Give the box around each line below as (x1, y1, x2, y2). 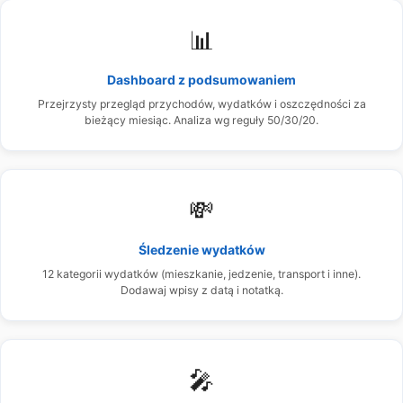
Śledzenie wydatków (138, 241, 265, 257)
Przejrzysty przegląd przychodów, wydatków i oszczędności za (37, 96, 366, 111)
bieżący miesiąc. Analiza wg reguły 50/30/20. (85, 112, 318, 127)
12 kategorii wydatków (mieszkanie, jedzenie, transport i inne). (42, 266, 361, 281)
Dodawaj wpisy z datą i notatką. (120, 282, 283, 297)
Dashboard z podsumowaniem (107, 71, 296, 87)
